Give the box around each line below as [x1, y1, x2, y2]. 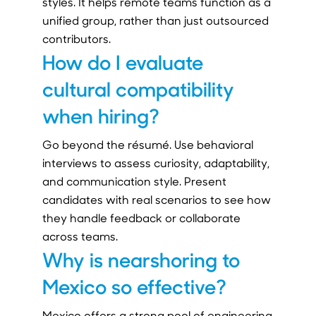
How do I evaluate [42, 47, 203, 75]
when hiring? [42, 101, 159, 128]
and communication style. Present [42, 173, 226, 188]
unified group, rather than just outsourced [42, 12, 269, 28]
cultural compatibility [42, 74, 234, 102]
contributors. [42, 30, 111, 46]
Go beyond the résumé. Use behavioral [42, 136, 253, 152]
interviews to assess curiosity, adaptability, [42, 154, 269, 170]
